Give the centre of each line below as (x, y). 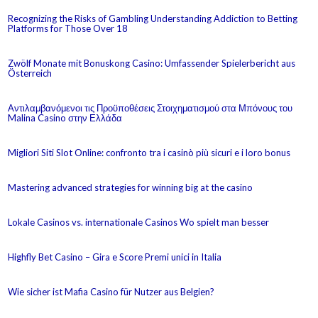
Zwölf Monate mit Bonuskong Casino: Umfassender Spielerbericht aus (152, 63)
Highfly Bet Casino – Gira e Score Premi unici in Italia (115, 257)
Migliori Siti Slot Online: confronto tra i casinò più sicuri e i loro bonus (149, 152)
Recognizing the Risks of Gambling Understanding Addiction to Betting (153, 18)
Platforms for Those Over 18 (68, 28)
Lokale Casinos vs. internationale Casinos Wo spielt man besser (139, 222)
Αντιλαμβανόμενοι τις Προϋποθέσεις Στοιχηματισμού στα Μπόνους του (150, 108)
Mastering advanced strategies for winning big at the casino (131, 187)
